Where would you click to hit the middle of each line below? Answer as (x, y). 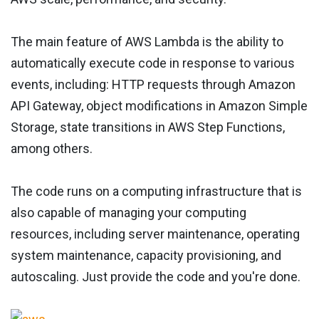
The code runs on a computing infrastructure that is (156, 192)
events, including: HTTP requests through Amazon (153, 85)
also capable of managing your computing (129, 213)
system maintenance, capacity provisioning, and (146, 256)
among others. (52, 149)
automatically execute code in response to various (153, 63)
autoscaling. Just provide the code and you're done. (156, 277)
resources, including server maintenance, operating (155, 234)
